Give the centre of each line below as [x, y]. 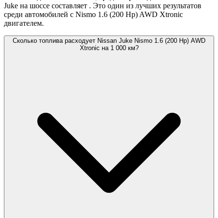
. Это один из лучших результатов [145, 6]
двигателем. [24, 23]
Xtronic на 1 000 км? [109, 48]
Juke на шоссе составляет [46, 6]
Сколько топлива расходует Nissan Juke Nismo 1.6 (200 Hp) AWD [109, 41]
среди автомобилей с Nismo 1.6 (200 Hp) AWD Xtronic [93, 15]
